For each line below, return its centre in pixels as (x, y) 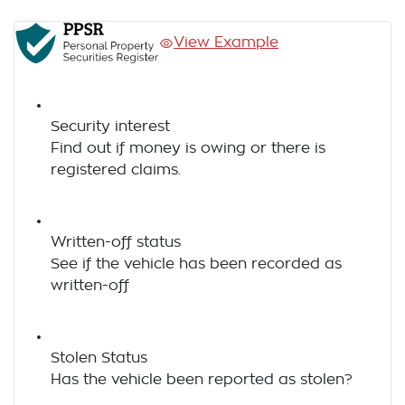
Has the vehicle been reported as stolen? (202, 380)
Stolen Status (99, 358)
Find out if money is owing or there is (188, 149)
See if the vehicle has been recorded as (196, 264)
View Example (226, 43)
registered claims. (116, 170)
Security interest (110, 127)
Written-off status (116, 243)
